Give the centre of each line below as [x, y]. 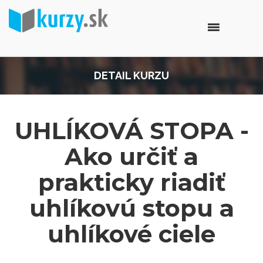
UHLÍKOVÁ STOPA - [131, 131]
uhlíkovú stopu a [131, 208]
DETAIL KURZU [131, 75]
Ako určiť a [131, 156]
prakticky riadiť [131, 182]
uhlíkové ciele [131, 234]
